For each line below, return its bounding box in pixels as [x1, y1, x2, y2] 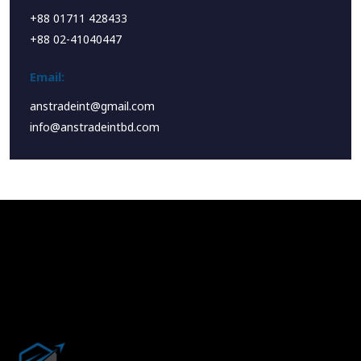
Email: [30, 68, 64, 85]
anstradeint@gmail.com [30, 98, 155, 114]
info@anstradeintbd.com [30, 119, 160, 135]
